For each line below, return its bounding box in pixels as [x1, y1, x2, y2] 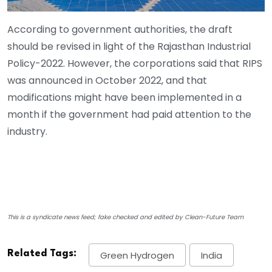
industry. [7, 124, 47, 139]
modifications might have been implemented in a [7, 90, 242, 105]
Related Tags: [7, 248, 76, 259]
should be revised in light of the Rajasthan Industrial [7, 39, 251, 54]
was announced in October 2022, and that [7, 73, 207, 88]
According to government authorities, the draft [7, 22, 233, 37]
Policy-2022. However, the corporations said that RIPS [7, 56, 262, 71]
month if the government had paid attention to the [7, 107, 251, 122]
